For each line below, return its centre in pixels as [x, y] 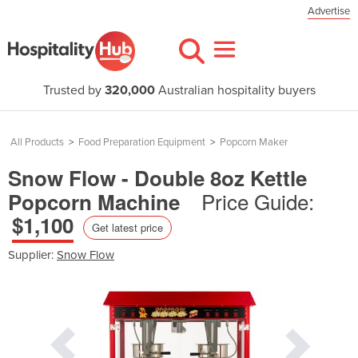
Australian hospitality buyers [235, 90]
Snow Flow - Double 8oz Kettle [157, 178]
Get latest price [127, 227]
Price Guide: [258, 201]
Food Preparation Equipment [142, 142]
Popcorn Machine [97, 202]
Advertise [329, 11]
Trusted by [74, 90]
